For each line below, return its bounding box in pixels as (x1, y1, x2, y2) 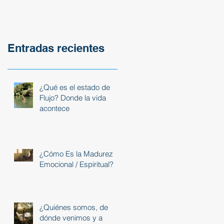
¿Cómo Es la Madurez (39, 148, 113, 158)
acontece (39, 103, 69, 113)
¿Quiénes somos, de (39, 202, 108, 212)
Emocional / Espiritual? (39, 159, 113, 169)
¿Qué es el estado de (39, 82, 110, 92)
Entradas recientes (7, 41, 104, 54)
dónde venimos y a (39, 212, 102, 222)
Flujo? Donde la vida (39, 92, 106, 102)
